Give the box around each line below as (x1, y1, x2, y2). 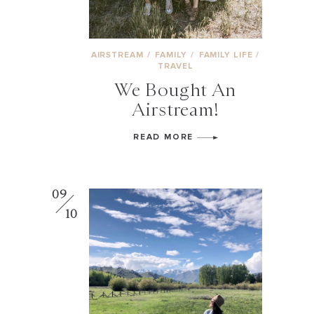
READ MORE (133, 132, 197, 142)
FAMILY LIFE (198, 50, 256, 60)
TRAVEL (158, 61, 193, 71)
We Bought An (114, 79, 237, 100)
